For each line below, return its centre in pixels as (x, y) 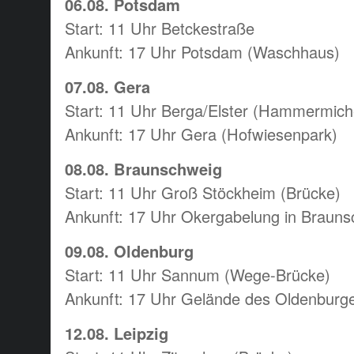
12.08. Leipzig (117, 333)
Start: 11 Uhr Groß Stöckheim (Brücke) (203, 192)
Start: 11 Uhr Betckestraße (160, 28)
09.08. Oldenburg (129, 250)
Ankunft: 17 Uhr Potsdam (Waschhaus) (202, 51)
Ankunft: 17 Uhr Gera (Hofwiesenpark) (201, 134)
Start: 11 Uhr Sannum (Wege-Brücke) (198, 274)
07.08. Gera (107, 86)
